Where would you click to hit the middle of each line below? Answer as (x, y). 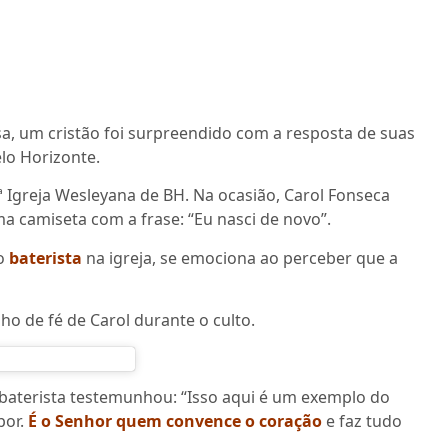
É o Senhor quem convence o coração (175, 420)
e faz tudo (362, 420)
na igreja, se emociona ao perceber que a (242, 257)
